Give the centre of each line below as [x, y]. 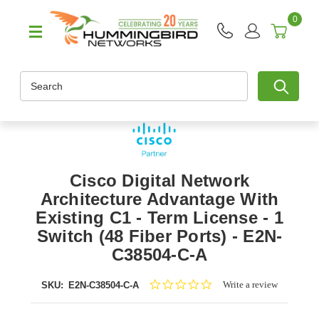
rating [224, 308]
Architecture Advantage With [159, 199]
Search [36, 79]
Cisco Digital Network [159, 181]
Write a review [250, 285]
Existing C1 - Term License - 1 [159, 218]
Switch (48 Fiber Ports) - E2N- [159, 236]
